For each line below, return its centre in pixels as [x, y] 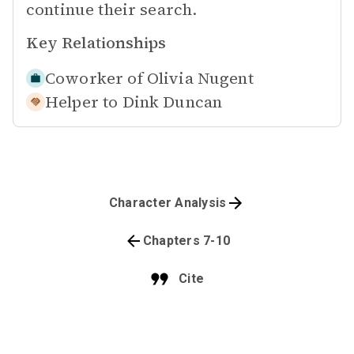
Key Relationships [96, 43]
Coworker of [94, 78]
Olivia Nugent [200, 78]
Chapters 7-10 [186, 241]
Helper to [82, 102]
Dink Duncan [172, 102]
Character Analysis [168, 203]
